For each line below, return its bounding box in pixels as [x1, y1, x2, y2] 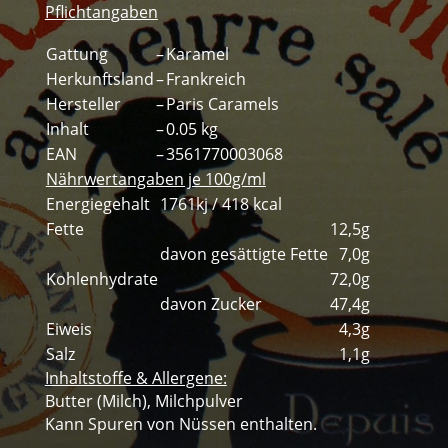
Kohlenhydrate [45, 268, 158, 291]
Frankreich [165, 68, 246, 91]
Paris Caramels [165, 93, 279, 116]
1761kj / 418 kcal [159, 193, 282, 216]
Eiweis [45, 318, 92, 341]
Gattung [45, 43, 108, 66]
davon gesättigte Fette [159, 243, 328, 266]
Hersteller [45, 93, 121, 116]
